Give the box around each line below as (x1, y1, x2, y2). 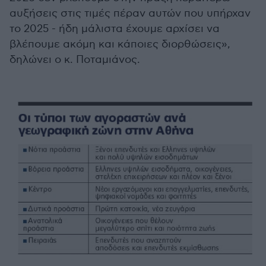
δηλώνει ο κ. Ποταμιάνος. (9, 53, 140, 66)
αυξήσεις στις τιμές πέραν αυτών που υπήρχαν (9, 7, 251, 20)
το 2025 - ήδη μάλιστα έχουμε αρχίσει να (9, 23, 220, 36)
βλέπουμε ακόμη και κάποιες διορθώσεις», (9, 38, 230, 51)
